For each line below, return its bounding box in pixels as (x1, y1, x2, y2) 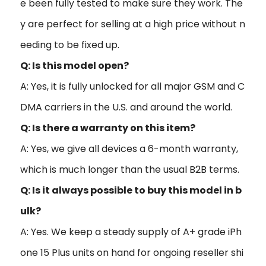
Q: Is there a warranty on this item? (20, 121, 195, 135)
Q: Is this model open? (20, 58, 129, 72)
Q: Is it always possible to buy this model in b (20, 183, 242, 197)
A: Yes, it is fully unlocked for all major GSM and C (20, 79, 245, 93)
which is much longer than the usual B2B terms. (20, 162, 239, 176)
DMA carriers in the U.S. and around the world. (20, 100, 232, 114)
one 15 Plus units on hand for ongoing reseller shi (20, 245, 243, 259)
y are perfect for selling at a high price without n (20, 17, 245, 31)
